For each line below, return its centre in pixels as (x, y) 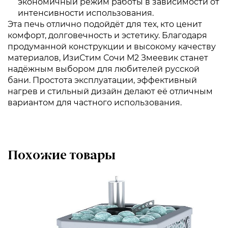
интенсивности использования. (86, 13)
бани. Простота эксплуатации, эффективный (102, 80)
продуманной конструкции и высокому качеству (112, 47)
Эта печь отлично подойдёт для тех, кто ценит (105, 24)
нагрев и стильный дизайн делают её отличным (110, 91)
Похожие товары (62, 156)
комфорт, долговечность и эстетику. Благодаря (107, 35)
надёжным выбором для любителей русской (104, 69)
